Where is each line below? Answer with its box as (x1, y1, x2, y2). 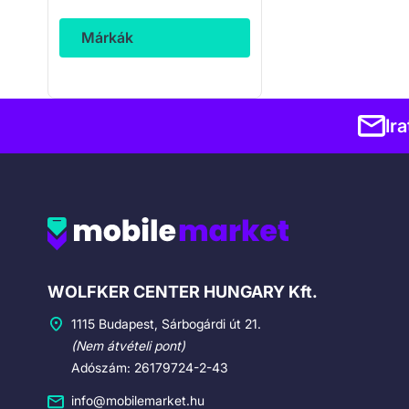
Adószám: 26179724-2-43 (71, 360, 228, 375)
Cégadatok (47, 271, 156, 298)
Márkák (81, 27, 133, 47)
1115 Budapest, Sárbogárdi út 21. (71, 316, 261, 331)
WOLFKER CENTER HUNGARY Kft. (47, 282, 318, 301)
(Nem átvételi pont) (71, 338, 185, 353)
